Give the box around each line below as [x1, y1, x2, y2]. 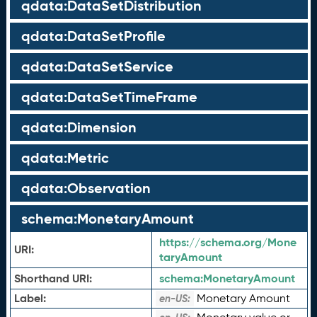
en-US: [158, 292, 190, 305]
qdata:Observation [21, 179, 151, 197]
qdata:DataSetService [21, 57, 173, 76]
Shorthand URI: [13, 271, 92, 286]
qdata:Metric [21, 149, 109, 167]
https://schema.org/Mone [158, 235, 296, 250]
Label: [13, 291, 46, 306]
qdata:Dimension [21, 118, 137, 137]
